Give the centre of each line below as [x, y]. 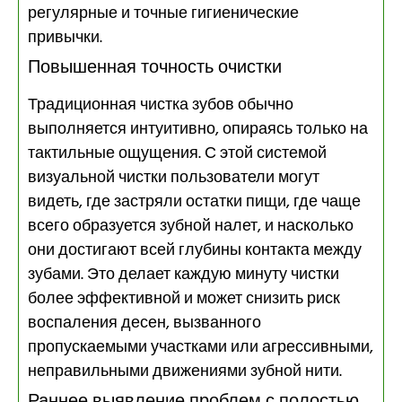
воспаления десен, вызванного [144, 323]
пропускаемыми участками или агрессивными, [201, 347]
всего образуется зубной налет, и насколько [191, 226]
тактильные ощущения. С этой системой [177, 153]
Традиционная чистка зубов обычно [161, 105]
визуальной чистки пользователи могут [174, 178]
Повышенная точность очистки [155, 68]
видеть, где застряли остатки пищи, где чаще [194, 202]
